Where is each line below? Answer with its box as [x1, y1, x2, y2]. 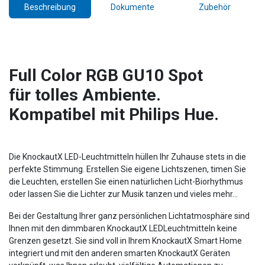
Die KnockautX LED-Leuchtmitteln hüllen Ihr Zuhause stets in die [9, 151, 246, 161]
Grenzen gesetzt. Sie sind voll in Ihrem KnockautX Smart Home [9, 235, 242, 245]
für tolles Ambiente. [9, 85, 165, 105]
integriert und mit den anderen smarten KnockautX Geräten [9, 248, 230, 258]
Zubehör [199, 2, 231, 12]
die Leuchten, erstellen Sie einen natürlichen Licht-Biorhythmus [9, 176, 243, 186]
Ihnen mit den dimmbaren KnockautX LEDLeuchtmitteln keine [9, 223, 237, 233]
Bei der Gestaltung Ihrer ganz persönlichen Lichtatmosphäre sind [9, 211, 250, 221]
